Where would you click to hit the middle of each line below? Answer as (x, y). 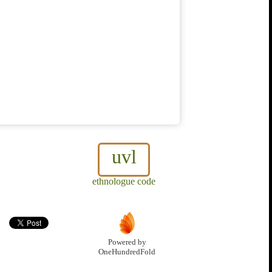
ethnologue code (124, 182)
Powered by (127, 243)
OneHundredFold (127, 252)
